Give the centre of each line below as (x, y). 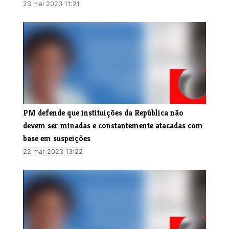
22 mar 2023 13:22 (53, 151)
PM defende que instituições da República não (103, 112)
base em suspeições (57, 138)
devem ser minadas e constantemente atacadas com (113, 125)
